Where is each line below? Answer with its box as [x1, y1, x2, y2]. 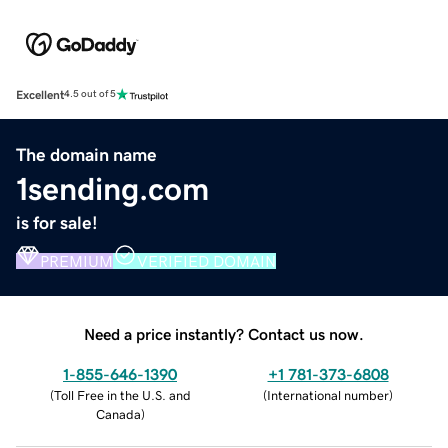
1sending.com [16, 172, 209, 205]
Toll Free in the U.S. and [53, 388, 191, 402]
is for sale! [16, 213, 98, 232]
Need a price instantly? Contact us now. [84, 325, 364, 342]
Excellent [16, 88, 64, 101]
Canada [95, 407, 141, 421]
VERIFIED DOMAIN [137, 252, 276, 269]
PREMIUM [40, 252, 113, 269]
